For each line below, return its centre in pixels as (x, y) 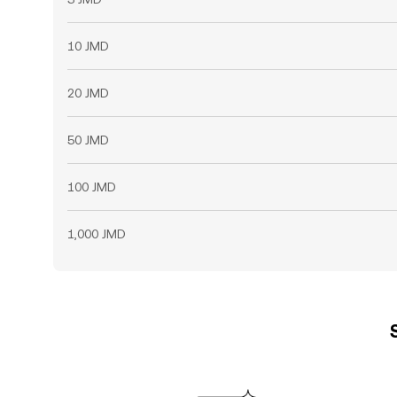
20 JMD (88, 93)
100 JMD (92, 187)
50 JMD (88, 140)
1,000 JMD (97, 234)
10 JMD (88, 46)
